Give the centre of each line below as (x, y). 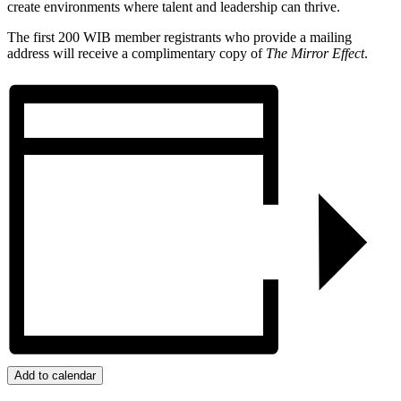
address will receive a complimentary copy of (137, 54)
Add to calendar (55, 375)
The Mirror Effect (315, 54)
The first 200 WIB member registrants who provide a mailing (179, 38)
